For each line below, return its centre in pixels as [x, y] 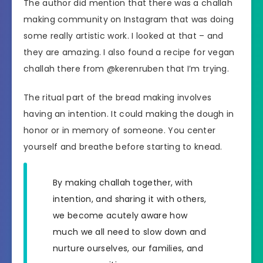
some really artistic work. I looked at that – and [124, 36]
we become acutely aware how [120, 215]
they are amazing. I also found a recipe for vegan [129, 53]
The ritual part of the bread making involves [118, 98]
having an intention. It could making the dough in [129, 114]
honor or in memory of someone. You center [120, 131]
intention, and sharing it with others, [130, 199]
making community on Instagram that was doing [129, 20]
